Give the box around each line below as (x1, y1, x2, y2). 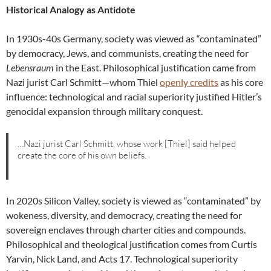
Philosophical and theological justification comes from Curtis (6, 238, 257, 250)
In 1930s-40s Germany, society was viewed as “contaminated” (6, 33, 261, 45)
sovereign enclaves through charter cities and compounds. (6, 224, 246, 236)
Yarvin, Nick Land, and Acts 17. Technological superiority (6, 253, 238, 265)
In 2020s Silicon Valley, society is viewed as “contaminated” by (6, 195, 261, 207)
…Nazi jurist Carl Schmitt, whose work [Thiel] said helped (18, 137, 237, 149)
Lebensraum (6, 62, 54, 74)
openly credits (160, 76, 218, 88)
